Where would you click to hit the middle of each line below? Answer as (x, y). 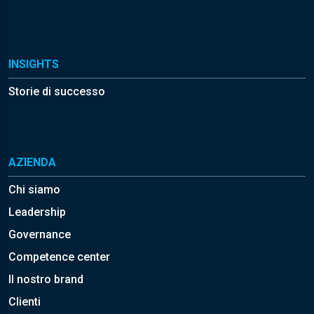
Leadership (37, 212)
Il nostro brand (46, 279)
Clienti (25, 301)
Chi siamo (34, 189)
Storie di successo (57, 91)
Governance (40, 234)
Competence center (59, 257)
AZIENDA (32, 162)
